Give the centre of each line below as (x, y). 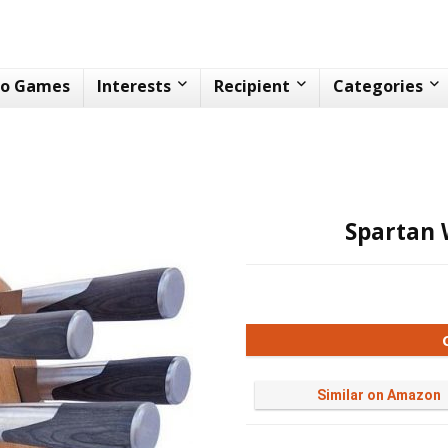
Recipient (252, 86)
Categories (378, 86)
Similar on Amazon (379, 395)
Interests (134, 86)
